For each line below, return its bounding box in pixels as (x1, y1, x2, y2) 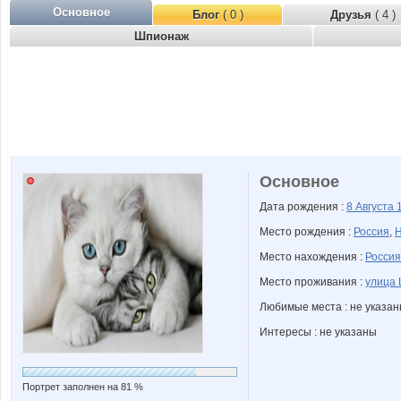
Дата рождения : (260, 200, 346, 213)
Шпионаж (133, 30, 189, 43)
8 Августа (346, 200, 397, 213)
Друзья (330, 8, 375, 21)
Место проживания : (260, 276, 365, 288)
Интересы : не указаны (260, 326, 377, 338)
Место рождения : (260, 226, 354, 238)
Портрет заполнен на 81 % (22, 381, 143, 392)
